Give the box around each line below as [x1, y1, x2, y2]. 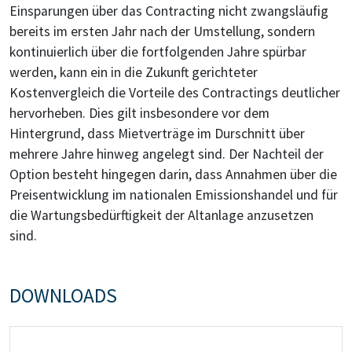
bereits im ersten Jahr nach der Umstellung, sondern [9, 22, 315, 40]
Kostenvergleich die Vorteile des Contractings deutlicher [9, 83, 340, 101]
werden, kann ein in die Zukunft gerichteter [9, 63, 258, 81]
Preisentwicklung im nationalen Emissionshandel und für [9, 185, 338, 203]
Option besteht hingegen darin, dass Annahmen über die [9, 165, 337, 183]
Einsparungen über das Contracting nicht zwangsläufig [9, 2, 328, 20]
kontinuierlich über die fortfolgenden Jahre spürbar [9, 42, 306, 60]
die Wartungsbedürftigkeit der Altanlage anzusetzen [9, 206, 313, 224]
